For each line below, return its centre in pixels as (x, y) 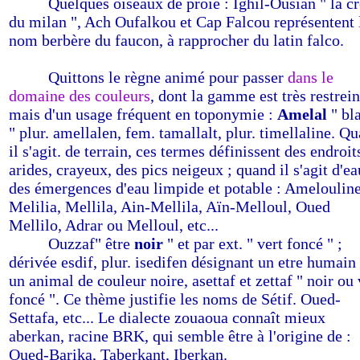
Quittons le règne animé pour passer (168, 77)
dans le (311, 77)
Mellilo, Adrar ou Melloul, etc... (114, 225)
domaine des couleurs (80, 96)
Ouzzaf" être (91, 243)
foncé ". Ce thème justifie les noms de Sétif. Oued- (175, 299)
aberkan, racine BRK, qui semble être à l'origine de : (180, 336)
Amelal (302, 114)
